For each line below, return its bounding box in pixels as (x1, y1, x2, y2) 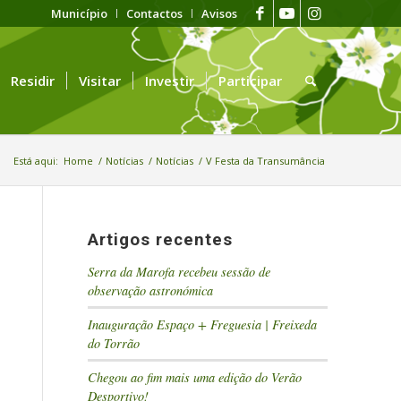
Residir (11, 72, 55, 90)
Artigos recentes (88, 230, 234, 250)
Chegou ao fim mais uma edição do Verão (88, 369, 303, 386)
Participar (218, 72, 283, 90)
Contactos (126, 5, 183, 21)
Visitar (79, 72, 122, 90)
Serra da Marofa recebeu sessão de (88, 263, 271, 280)
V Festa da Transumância (206, 154, 325, 167)
